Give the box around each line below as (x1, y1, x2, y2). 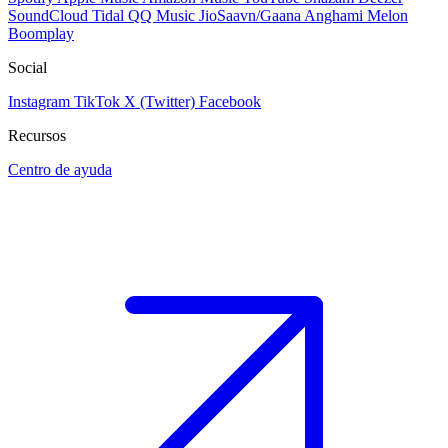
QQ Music (128, 7, 195, 25)
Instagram (8, 93, 70, 111)
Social (8, 59, 47, 77)
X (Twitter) (124, 93, 195, 111)
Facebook (199, 93, 261, 111)
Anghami (304, 7, 363, 25)
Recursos (8, 127, 66, 145)
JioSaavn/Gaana (199, 7, 301, 25)
